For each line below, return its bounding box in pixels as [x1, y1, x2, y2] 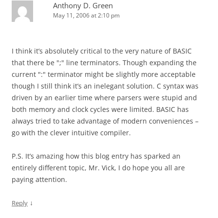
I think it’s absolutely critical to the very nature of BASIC [12, 46, 192, 55]
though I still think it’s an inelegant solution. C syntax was [12, 81, 199, 91]
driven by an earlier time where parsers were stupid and [12, 93, 197, 102]
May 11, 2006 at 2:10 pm [53, 11, 120, 19]
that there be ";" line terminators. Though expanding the [12, 58, 197, 67]
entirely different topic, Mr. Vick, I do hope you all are [12, 163, 185, 172]
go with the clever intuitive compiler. [12, 128, 131, 137]
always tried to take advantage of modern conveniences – [12, 116, 199, 126]
